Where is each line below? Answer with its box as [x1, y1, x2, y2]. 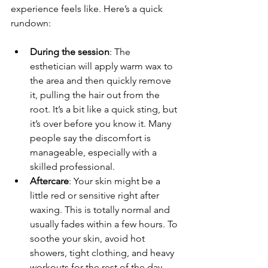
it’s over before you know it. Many [30, 118, 173, 130]
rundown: [11, 17, 51, 29]
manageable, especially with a [30, 147, 159, 159]
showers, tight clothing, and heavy [30, 247, 176, 259]
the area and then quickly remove [30, 75, 173, 87]
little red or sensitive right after [30, 190, 162, 202]
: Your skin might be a [69, 175, 163, 187]
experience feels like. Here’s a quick [11, 3, 165, 15]
